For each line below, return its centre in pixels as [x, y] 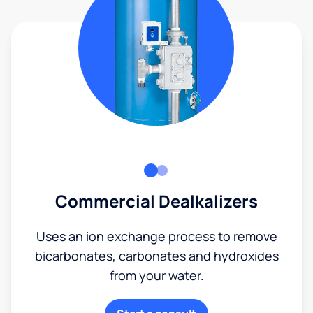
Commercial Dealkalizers [156, 201]
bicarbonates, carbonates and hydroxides [156, 255]
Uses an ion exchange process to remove [156, 236]
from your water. [156, 275]
